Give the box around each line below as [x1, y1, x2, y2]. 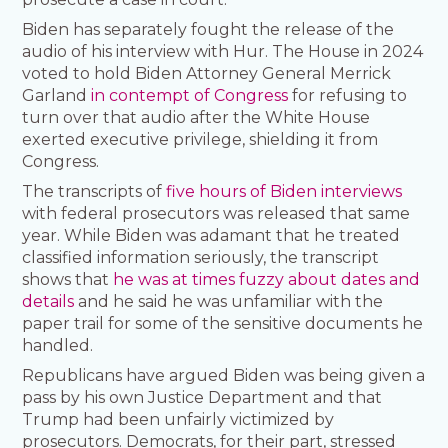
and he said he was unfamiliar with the [74, 292, 384, 312]
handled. [22, 336, 94, 356]
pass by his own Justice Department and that [22, 388, 383, 408]
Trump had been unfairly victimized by [22, 410, 335, 430]
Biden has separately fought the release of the [22, 20, 395, 40]
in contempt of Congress [91, 86, 289, 106]
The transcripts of [22, 182, 167, 202]
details [22, 292, 75, 312]
